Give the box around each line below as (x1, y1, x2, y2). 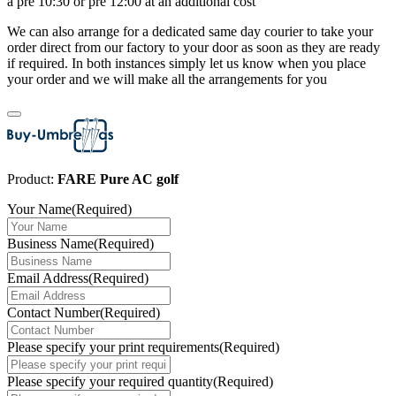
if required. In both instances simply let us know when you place (7, 55, 366, 71)
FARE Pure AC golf (57, 171, 179, 187)
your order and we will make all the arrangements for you (7, 71, 327, 87)
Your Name (7, 201, 72, 217)
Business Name (7, 235, 94, 251)
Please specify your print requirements (7, 339, 219, 354)
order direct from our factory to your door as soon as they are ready (7, 39, 380, 55)
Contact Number (7, 304, 100, 320)
